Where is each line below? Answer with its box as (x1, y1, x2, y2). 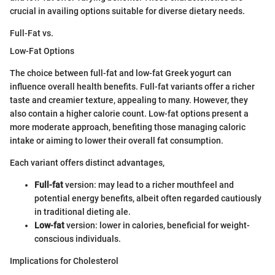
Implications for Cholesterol (10, 256, 118, 266)
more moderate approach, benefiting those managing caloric (10, 122, 246, 133)
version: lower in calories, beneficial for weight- (64, 220, 250, 231)
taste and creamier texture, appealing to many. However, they (10, 95, 248, 106)
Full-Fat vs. (10, 28, 53, 39)
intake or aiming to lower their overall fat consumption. (10, 136, 223, 146)
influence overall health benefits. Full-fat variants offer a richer (10, 82, 255, 92)
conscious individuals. (34, 234, 121, 244)
